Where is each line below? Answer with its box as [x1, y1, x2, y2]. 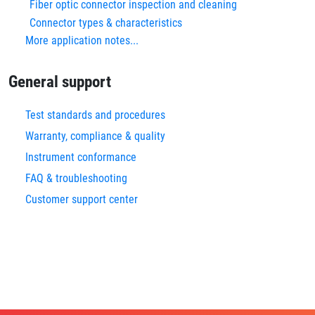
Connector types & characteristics [30, 16, 182, 30]
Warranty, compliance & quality [25, 129, 165, 143]
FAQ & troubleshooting [25, 172, 130, 185]
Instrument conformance [25, 150, 136, 164]
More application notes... [25, 34, 139, 47]
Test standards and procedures [25, 108, 165, 122]
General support [8, 72, 111, 91]
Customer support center [25, 193, 138, 206]
